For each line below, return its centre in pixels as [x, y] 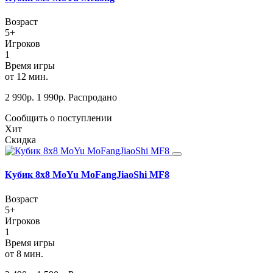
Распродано [93, 97]
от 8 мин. [24, 253]
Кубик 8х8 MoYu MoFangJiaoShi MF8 [87, 175]
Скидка [20, 140]
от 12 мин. [27, 77]
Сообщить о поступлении [58, 118]
